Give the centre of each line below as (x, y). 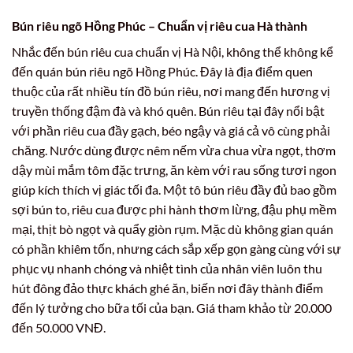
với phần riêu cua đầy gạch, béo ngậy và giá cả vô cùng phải (171, 130)
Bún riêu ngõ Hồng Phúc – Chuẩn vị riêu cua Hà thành (160, 25)
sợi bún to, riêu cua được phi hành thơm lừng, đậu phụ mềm (174, 209)
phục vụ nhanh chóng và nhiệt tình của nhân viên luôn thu (167, 268)
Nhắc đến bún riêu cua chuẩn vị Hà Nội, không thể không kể (173, 51)
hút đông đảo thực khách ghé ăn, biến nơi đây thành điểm (167, 288)
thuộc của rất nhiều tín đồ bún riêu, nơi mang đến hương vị (171, 91)
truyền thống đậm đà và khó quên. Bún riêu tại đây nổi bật (168, 110)
